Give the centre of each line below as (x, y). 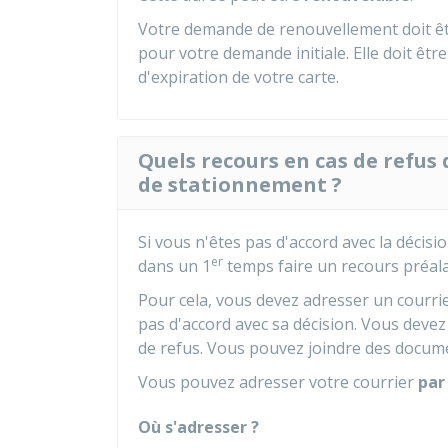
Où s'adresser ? (198, 427)
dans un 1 (174, 266)
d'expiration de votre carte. (238, 77)
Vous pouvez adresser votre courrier (278, 382)
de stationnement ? (240, 184)
